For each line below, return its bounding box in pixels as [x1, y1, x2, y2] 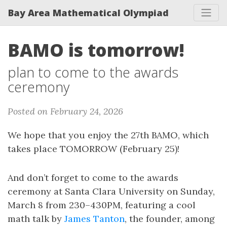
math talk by [8, 213, 64, 224]
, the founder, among [125, 213, 215, 224]
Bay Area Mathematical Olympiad [8, 6, 169, 19]
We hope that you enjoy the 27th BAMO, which [8, 129, 209, 141]
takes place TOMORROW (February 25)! [8, 143, 179, 155]
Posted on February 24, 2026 [8, 105, 123, 117]
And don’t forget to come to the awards [8, 172, 178, 183]
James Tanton [64, 213, 125, 224]
